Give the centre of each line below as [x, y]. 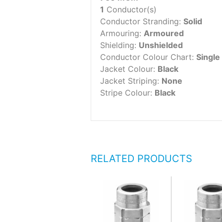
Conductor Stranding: [142, 22]
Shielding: [119, 45]
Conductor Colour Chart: [148, 57]
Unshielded [161, 45]
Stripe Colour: [127, 93]
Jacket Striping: [131, 81]
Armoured [164, 33]
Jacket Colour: [129, 69]
